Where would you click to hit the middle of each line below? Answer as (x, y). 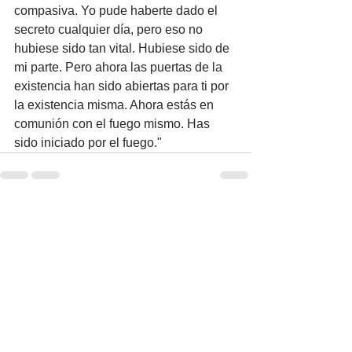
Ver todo (231, 215)
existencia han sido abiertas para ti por (123, 86)
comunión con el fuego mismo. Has (114, 124)
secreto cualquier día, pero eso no (110, 29)
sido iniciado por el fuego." (90, 143)
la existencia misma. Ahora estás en (115, 105)
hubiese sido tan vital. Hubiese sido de (123, 48)
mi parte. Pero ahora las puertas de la (120, 67)
